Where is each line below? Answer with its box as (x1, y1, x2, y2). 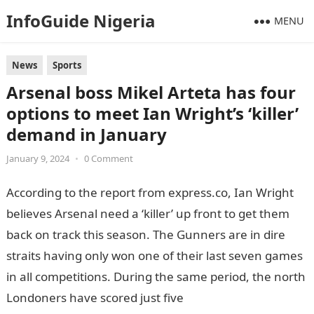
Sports (52, 59, 81, 71)
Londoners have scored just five (6, 289, 184, 306)
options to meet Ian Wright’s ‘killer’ (6, 102, 299, 125)
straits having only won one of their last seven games (6, 247, 303, 264)
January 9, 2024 (6, 152, 69, 165)
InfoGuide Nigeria (6, 9, 156, 32)
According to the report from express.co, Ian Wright (6, 184, 294, 200)
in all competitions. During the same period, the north (6, 268, 306, 285)
